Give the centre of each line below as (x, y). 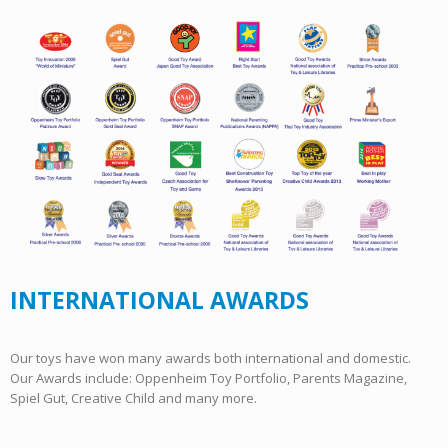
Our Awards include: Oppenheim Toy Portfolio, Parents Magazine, (208, 377)
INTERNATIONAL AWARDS (159, 299)
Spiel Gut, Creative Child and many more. (133, 397)
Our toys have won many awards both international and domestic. (210, 357)
